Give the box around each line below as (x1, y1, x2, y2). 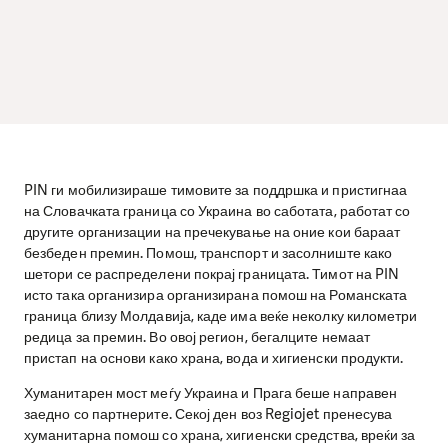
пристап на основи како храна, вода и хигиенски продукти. (24, 347, 404, 368)
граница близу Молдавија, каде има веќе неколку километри (24, 305, 418, 326)
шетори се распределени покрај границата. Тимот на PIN (24, 263, 400, 284)
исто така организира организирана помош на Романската (24, 284, 408, 305)
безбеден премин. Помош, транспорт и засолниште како (24, 242, 393, 263)
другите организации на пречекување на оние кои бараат (24, 221, 401, 242)
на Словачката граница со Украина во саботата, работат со (24, 200, 411, 221)
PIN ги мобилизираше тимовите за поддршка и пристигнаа (24, 179, 408, 200)
